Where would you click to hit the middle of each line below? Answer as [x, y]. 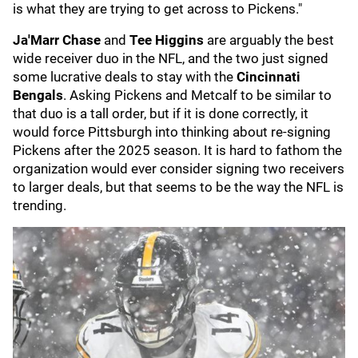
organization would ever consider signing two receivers [179, 169]
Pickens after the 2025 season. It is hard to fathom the [177, 150]
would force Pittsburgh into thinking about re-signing [172, 132]
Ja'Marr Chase [58, 40]
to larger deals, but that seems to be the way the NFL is [178, 187]
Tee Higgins [168, 40]
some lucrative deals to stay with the [125, 77]
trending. [40, 205]
